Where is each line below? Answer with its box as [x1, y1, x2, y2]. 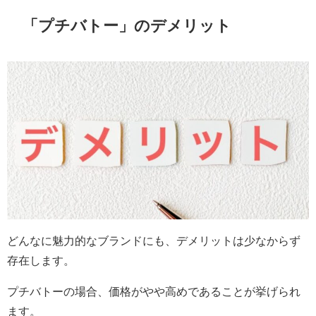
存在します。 [7, 255, 75, 267]
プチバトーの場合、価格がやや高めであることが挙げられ [7, 286, 300, 298]
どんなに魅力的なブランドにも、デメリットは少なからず [7, 235, 300, 247]
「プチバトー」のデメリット [23, 18, 232, 34]
